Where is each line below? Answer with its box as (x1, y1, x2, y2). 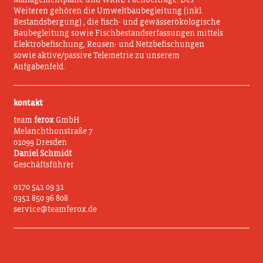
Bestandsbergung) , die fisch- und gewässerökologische (14, 18, 221, 27)
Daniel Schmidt (14, 149, 72, 158)
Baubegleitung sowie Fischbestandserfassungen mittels (14, 29, 224, 38)
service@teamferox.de (14, 205, 97, 214)
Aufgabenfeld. (14, 63, 66, 72)
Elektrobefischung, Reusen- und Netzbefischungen (14, 41, 205, 49)
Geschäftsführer (14, 160, 75, 169)
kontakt (14, 99, 43, 107)
